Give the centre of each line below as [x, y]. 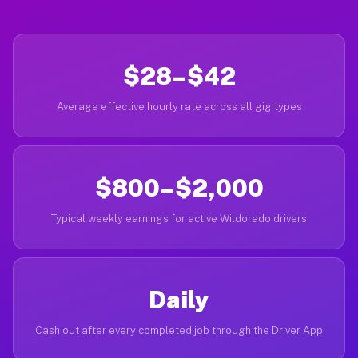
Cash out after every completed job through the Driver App [179, 330]
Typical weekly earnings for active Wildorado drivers [179, 219]
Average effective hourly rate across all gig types [179, 107]
